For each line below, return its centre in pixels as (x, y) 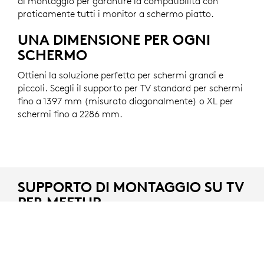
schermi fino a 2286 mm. (70, 113)
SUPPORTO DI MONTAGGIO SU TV (131, 187)
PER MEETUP (59, 202)
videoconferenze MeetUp (70, 234)
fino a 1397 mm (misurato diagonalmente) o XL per (126, 100)
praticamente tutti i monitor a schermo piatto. (116, 13)
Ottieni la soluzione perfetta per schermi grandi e (121, 75)
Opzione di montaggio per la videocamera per (114, 220)
